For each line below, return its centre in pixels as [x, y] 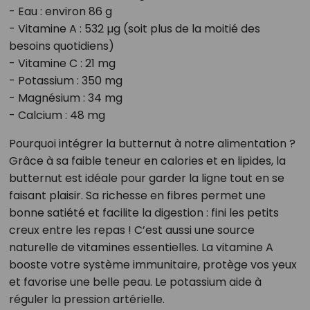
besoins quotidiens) [61, 46]
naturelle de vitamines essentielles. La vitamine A [141, 248]
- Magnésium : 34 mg [65, 98]
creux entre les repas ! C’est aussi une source [131, 230]
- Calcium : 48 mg [57, 116]
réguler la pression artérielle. [86, 300]
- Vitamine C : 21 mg [62, 64]
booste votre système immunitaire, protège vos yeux [153, 265]
